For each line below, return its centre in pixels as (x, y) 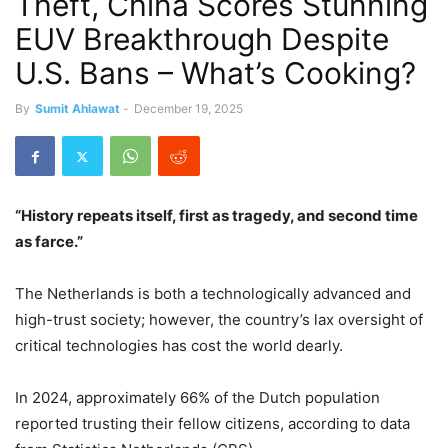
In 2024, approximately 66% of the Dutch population (197, 397)
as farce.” (49, 241)
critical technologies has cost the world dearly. (179, 345)
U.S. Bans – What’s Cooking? (215, 73)
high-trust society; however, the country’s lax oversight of (219, 319)
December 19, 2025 (188, 108)
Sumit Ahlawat (77, 108)
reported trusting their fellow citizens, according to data (212, 423)
